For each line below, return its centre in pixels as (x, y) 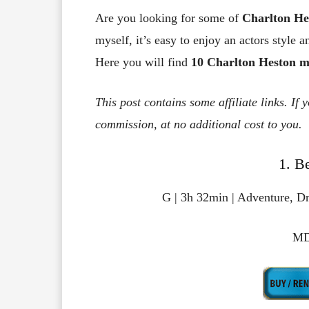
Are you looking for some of (169, 18)
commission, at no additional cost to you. (199, 124)
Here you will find (141, 62)
